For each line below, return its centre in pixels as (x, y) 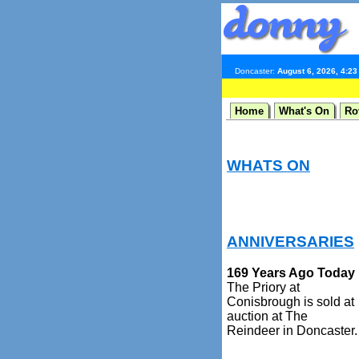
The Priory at (263, 287)
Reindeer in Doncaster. (292, 330)
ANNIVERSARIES (290, 242)
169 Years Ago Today (291, 272)
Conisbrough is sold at (290, 301)
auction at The (267, 316)
